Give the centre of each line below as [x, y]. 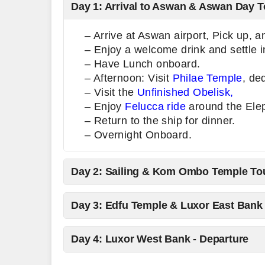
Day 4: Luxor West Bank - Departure [160, 239]
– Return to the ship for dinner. [160, 121]
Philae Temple [207, 78]
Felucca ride [156, 106]
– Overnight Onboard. [138, 135]
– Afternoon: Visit [129, 78]
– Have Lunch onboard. [143, 64]
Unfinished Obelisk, [187, 92]
